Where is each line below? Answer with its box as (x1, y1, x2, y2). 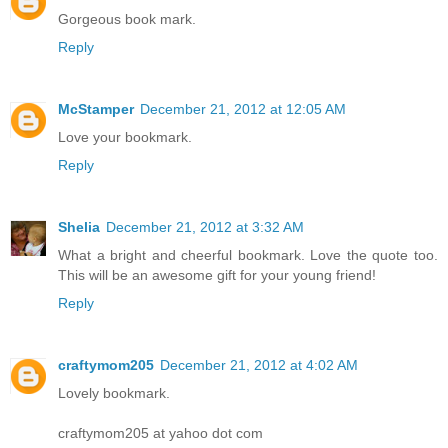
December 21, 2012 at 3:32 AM (106, 218, 304, 235)
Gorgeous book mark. (58, 10, 196, 27)
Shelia (58, 218, 100, 235)
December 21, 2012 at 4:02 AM (160, 356, 358, 373)
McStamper (58, 100, 134, 117)
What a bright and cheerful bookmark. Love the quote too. (58, 246, 438, 263)
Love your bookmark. (58, 128, 192, 145)
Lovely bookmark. (58, 384, 170, 401)
